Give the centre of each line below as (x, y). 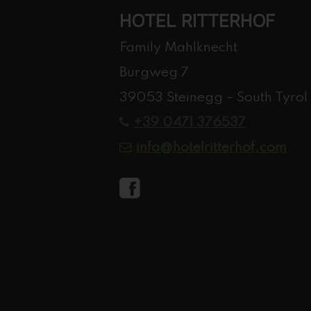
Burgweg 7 (154, 73)
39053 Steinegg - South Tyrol (213, 98)
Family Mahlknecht (178, 48)
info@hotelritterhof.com (211, 148)
